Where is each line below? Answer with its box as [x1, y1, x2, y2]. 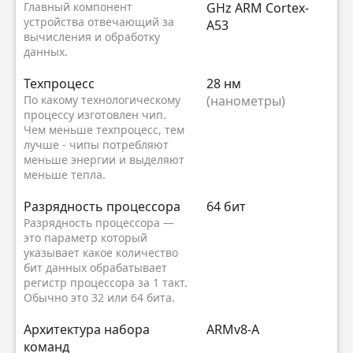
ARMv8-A [206, 321, 259, 339]
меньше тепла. [24, 167, 106, 183]
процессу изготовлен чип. [24, 107, 166, 123]
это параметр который [24, 230, 147, 246]
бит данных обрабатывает [24, 260, 167, 276]
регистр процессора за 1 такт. [24, 275, 188, 291]
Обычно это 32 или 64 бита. [24, 290, 178, 306]
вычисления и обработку [24, 29, 160, 45]
